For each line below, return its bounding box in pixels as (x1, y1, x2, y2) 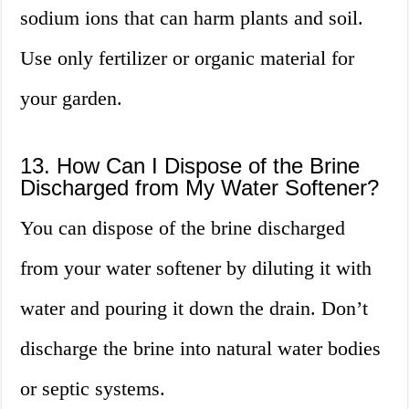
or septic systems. (20, 377, 166, 401)
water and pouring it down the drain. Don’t (20, 297, 369, 320)
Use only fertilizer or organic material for (20, 47, 355, 70)
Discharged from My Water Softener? (20, 175, 380, 201)
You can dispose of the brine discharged (20, 216, 346, 240)
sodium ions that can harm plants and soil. (20, 6, 364, 30)
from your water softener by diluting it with (20, 257, 372, 280)
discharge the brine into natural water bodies (20, 337, 382, 361)
